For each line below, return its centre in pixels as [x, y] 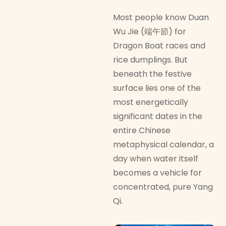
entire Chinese [142, 130]
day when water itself [156, 158]
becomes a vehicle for [157, 173]
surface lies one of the [157, 88]
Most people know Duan [161, 17]
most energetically [151, 102]
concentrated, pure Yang [163, 187]
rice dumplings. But [150, 60]
